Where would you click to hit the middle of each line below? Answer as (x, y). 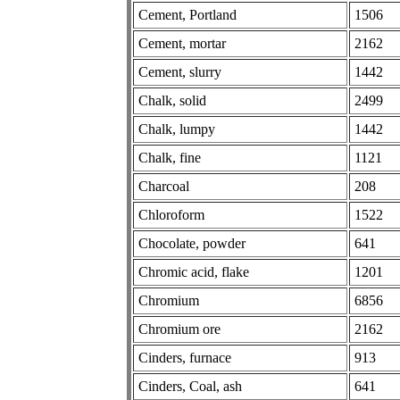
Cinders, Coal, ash (190, 386)
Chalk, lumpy (177, 129)
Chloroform (171, 214)
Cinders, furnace (185, 357)
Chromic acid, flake (194, 271)
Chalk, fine (170, 157)
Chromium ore (179, 329)
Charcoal (164, 186)
